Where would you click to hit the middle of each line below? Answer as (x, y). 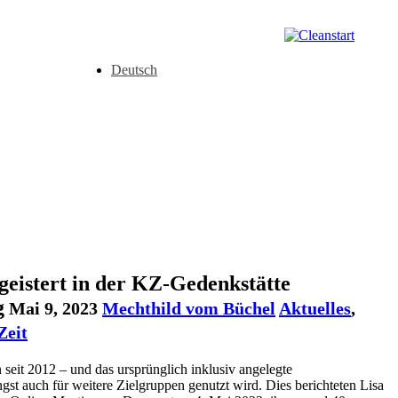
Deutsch (134, 70)
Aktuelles (315, 309)
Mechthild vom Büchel (189, 309)
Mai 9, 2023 (51, 309)
